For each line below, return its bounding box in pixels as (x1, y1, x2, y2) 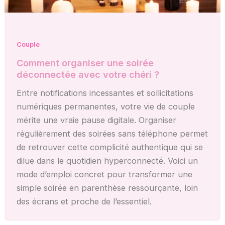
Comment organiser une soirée (17, 57, 154, 69)
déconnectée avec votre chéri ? (17, 69, 160, 80)
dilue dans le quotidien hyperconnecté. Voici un (17, 156, 198, 166)
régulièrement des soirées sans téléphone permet (17, 129, 208, 139)
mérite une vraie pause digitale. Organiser (17, 115, 177, 126)
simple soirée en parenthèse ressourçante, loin (17, 183, 198, 193)
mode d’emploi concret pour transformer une (17, 169, 193, 180)
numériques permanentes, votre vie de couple (17, 101, 195, 112)
